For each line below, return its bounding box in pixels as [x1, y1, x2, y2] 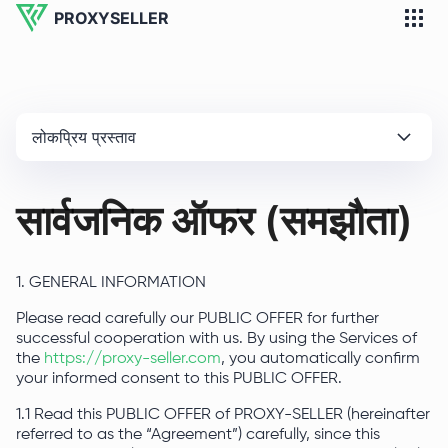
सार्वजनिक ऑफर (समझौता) [16, 196, 413, 245]
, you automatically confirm [221, 351, 420, 367]
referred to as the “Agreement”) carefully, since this [16, 427, 380, 443]
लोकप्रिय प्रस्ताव [32, 127, 136, 147]
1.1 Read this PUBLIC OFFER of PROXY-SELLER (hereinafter [16, 407, 430, 423]
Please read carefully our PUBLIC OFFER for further [16, 311, 379, 327]
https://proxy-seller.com [44, 351, 221, 367]
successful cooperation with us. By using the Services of [16, 331, 417, 347]
